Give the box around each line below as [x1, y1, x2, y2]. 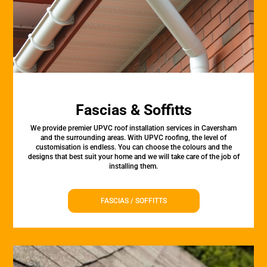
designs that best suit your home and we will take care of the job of [27, 153, 240, 161]
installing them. [109, 162, 158, 170]
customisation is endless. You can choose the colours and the [35, 143, 232, 151]
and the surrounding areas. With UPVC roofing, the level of [41, 133, 226, 142]
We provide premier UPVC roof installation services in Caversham [30, 124, 237, 132]
